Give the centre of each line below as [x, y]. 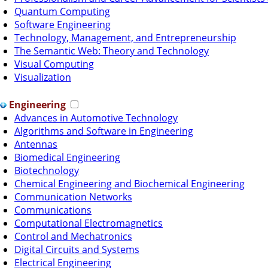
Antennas [36, 144]
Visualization [43, 77]
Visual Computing [54, 64]
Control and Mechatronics [73, 236]
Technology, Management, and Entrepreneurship [125, 37]
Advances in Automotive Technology [96, 118]
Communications [53, 210]
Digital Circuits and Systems [77, 249]
